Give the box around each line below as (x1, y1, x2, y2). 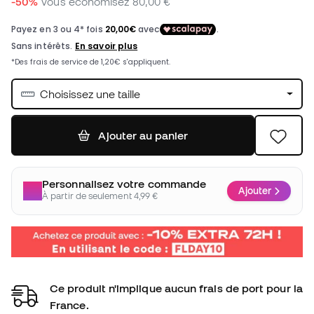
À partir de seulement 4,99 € (42, 191, 158, 202)
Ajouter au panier (97, 129, 188, 142)
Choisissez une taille (40, 88, 140, 101)
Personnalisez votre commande (42, 177, 207, 191)
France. (50, 298, 89, 311)
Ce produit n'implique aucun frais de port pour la (50, 281, 303, 294)
